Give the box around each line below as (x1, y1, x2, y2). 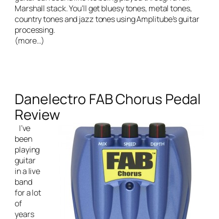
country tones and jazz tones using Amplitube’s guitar (15, 13, 199, 24)
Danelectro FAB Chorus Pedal (15, 89, 201, 109)
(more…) (15, 35, 45, 46)
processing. (15, 24, 60, 35)
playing (15, 144, 40, 155)
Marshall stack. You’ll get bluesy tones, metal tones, (15, 2, 192, 14)
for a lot (15, 187, 42, 198)
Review (15, 105, 60, 124)
